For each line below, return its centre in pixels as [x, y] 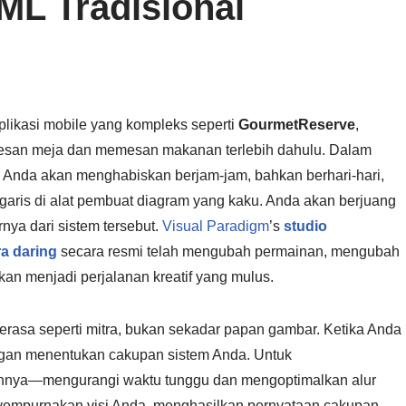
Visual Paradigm [216, 226]
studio [305, 226]
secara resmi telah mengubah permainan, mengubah [228, 251]
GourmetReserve [297, 124]
